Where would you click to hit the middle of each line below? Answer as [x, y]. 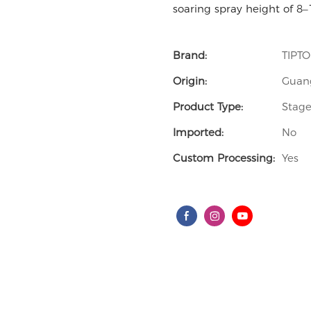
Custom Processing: [224, 158]
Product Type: [208, 107]
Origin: [190, 81]
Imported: [198, 133]
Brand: [190, 56]
